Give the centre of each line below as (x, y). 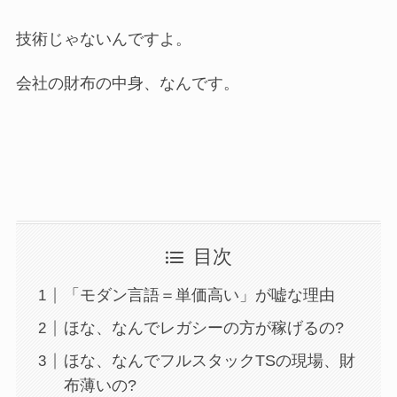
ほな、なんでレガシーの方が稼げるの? (203, 328)
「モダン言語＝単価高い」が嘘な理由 (199, 296)
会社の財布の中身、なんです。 (127, 83)
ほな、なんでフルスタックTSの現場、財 (209, 361)
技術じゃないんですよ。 (103, 39)
